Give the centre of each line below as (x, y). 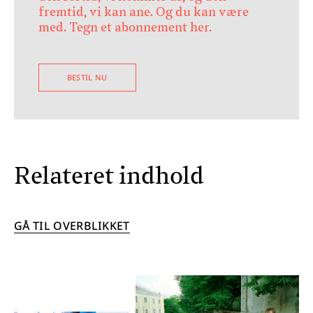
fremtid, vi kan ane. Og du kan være (143, 12)
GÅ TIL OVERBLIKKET (72, 225)
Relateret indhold (109, 176)
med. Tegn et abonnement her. (125, 28)
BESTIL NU (87, 78)
